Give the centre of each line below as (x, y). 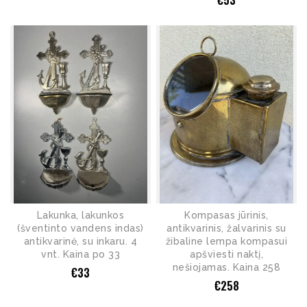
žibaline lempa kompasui (226, 241)
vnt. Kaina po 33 (81, 254)
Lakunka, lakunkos (81, 215)
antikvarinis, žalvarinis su (226, 228)
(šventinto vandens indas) (81, 228)
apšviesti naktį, (226, 254)
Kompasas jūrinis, (226, 215)
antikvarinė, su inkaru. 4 (81, 241)
